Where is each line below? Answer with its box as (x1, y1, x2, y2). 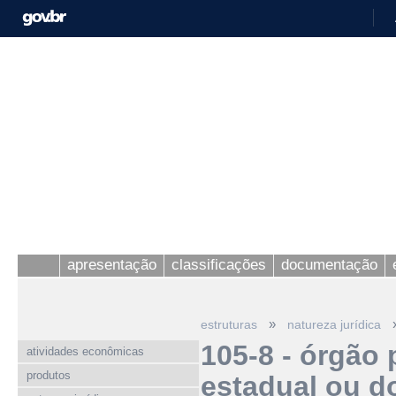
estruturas (201, 317, 257, 331)
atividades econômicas (27, 345, 144, 358)
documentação (281, 256, 377, 272)
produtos (27, 369, 71, 382)
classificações (171, 256, 266, 272)
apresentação (67, 256, 156, 272)
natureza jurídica (287, 317, 381, 331)
